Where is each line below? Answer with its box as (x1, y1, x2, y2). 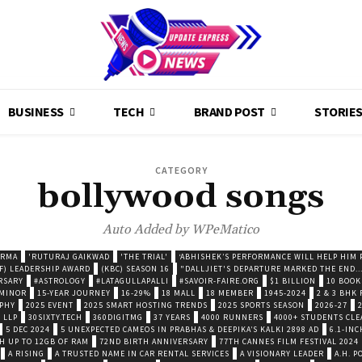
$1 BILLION (269, 276, 316, 286)
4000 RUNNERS (201, 312, 263, 322)
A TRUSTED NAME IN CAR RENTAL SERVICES (54, 348, 229, 359)
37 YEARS (154, 312, 191, 322)
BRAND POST (193, 103, 265, 120)
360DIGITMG (93, 312, 143, 322)
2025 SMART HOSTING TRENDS (84, 300, 208, 310)
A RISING (7, 348, 44, 359)
